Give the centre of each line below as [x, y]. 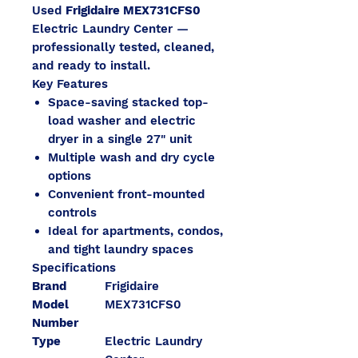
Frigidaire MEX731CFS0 [133, 10]
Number [55, 323]
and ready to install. [91, 66]
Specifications [74, 268]
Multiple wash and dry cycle [131, 157]
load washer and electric [122, 121]
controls [72, 213]
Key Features [70, 84]
